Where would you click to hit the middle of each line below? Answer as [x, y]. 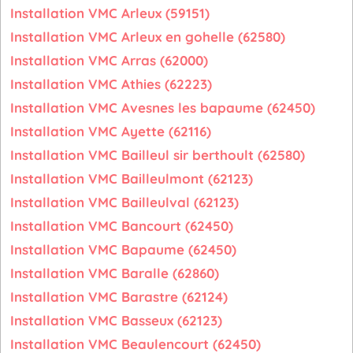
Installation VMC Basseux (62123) [116, 320]
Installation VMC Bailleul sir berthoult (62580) [158, 155]
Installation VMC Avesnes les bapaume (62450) [163, 108]
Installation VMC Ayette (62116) [111, 131]
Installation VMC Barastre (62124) [119, 297]
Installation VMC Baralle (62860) [115, 273]
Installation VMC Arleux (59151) [110, 13]
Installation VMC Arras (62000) [109, 60]
